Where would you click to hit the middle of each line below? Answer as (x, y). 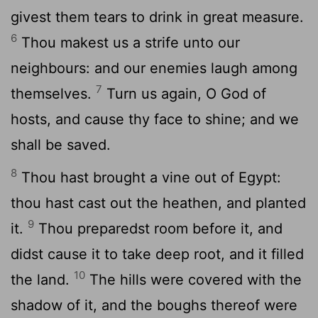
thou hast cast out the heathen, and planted (158, 203)
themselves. (53, 93)
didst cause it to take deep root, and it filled (157, 254)
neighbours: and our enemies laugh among (154, 68)
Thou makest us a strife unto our (128, 42)
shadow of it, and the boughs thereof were (154, 305)
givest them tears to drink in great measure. (157, 17)
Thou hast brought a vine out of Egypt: (149, 177)
